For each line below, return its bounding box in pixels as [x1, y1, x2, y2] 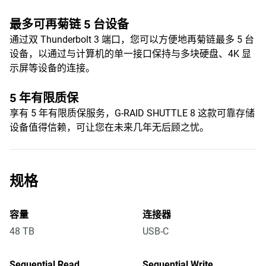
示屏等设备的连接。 [9, 62, 95, 74]
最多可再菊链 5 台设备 [9, 17, 129, 31]
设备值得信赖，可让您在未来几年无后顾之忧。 [9, 122, 209, 133]
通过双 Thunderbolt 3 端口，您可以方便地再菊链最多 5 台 [9, 34, 254, 45]
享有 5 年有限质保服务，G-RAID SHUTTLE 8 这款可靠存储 [9, 107, 255, 119]
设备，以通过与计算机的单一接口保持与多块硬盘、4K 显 [9, 48, 251, 59]
